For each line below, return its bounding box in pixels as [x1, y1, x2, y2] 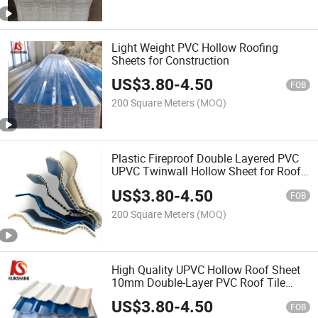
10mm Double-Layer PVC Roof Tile [111, 274, 286, 290]
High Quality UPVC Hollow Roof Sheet [111, 261, 301, 278]
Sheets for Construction [111, 53, 230, 69]
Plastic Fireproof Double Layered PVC [111, 150, 300, 167]
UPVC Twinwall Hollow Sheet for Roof [111, 163, 302, 180]
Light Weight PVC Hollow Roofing [111, 40, 279, 56]
